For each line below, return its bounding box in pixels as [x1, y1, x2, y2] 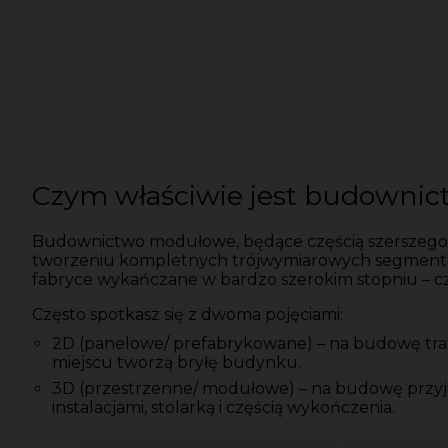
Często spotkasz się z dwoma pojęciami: [32, 304, 343, 324]
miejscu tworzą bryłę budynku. [52, 352, 301, 372]
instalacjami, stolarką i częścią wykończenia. [52, 397, 395, 417]
